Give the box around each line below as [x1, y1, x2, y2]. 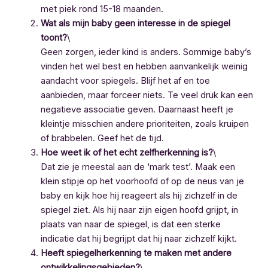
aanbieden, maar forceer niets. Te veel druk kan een [40, 90, 253, 101]
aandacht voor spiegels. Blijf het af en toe [40, 75, 210, 87]
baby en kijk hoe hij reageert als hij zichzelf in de [40, 190, 237, 202]
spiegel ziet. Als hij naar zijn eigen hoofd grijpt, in [40, 205, 238, 216]
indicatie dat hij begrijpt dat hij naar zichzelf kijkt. [40, 233, 237, 245]
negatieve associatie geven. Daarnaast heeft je [40, 104, 233, 115]
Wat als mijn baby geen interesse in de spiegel [40, 18, 230, 29]
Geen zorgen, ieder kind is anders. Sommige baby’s [40, 47, 251, 58]
